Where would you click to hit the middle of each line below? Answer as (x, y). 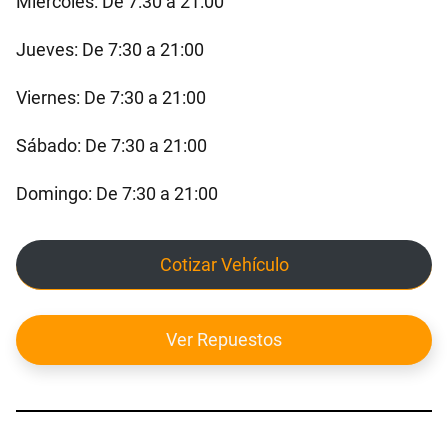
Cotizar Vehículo (224, 265)
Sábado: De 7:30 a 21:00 (111, 145)
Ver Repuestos (224, 340)
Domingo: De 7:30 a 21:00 (117, 193)
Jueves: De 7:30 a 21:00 (110, 49)
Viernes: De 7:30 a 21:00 (111, 97)
